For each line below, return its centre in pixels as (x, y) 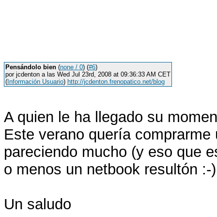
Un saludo (38, 204)
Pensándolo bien (31, 67)
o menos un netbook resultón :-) (110, 169)
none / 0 (71, 67)
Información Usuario (35, 82)
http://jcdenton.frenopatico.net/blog (116, 82)
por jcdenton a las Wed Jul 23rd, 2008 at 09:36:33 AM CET (88, 74)
